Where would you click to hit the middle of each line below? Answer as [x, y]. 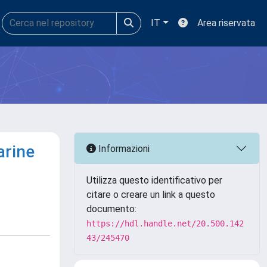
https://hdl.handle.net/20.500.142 [165, 223]
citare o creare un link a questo [151, 195]
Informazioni [123, 148]
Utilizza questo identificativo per [154, 180]
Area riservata [226, 23]
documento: [111, 209]
